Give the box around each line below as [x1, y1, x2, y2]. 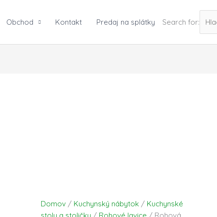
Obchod [6, 17, 33, 27]
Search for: [162, 17, 200, 27]
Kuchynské [147, 199, 184, 208]
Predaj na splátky [96, 17, 155, 27]
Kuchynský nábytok [74, 199, 139, 208]
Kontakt [55, 17, 82, 27]
